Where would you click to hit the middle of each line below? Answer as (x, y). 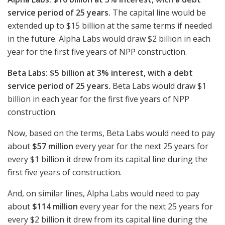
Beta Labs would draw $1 (158, 86)
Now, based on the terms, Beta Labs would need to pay (111, 133)
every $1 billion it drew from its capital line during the (107, 159)
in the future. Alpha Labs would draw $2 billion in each (109, 38)
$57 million (53, 146)
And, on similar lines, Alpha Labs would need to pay (103, 193)
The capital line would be (158, 12)
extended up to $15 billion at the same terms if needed (110, 25)
